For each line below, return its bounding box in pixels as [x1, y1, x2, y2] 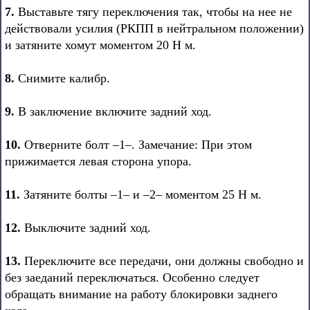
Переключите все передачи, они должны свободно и [21, 254, 304, 268]
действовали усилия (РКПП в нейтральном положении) [5, 21, 304, 35]
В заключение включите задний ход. [15, 104, 212, 118]
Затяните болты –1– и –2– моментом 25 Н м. [20, 188, 262, 201]
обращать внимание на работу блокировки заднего [5, 287, 277, 301]
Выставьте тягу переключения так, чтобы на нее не [15, 5, 292, 19]
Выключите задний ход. [21, 221, 151, 235]
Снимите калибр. [15, 71, 110, 85]
